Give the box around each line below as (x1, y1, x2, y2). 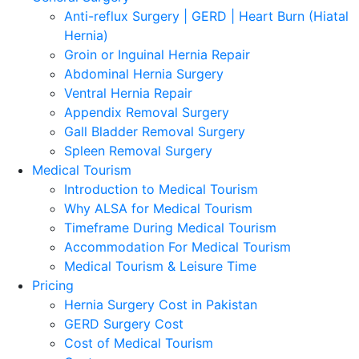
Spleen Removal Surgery (64, 143, 212, 159)
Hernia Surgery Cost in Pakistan (64, 296, 257, 313)
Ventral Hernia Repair (64, 85, 192, 102)
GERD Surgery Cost (64, 316, 184, 333)
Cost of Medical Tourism (64, 335, 213, 352)
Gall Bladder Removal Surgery (64, 123, 245, 140)
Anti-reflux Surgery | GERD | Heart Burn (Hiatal (64, 8, 349, 25)
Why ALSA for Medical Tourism (64, 200, 252, 217)
